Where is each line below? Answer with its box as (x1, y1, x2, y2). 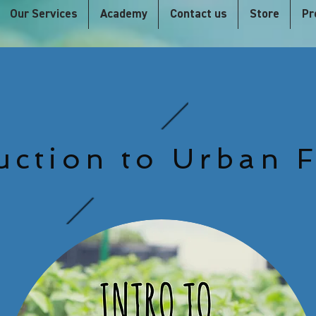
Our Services (9, 8, 78, 20)
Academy (99, 8, 147, 20)
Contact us (169, 8, 227, 20)
